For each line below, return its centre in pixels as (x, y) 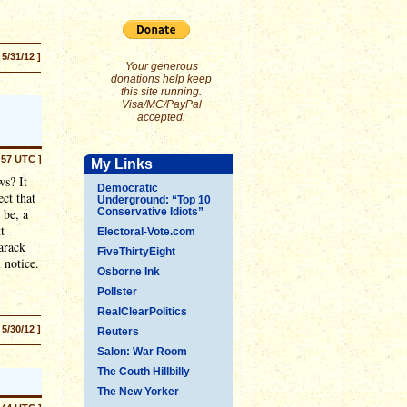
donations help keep (161, 79)
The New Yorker (138, 392)
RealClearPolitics (142, 312)
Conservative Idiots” (150, 212)
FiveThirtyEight (136, 252)
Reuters (118, 332)
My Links (122, 164)
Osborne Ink (129, 272)
